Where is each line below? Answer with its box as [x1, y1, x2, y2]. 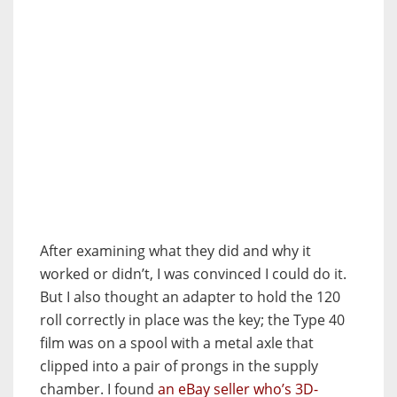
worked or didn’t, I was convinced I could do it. [40, 263, 346, 284]
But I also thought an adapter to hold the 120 [40, 286, 340, 307]
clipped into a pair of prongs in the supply [40, 355, 318, 376]
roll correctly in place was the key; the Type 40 [40, 309, 345, 330]
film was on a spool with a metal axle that [40, 332, 314, 353]
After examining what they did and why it [40, 240, 311, 261]
